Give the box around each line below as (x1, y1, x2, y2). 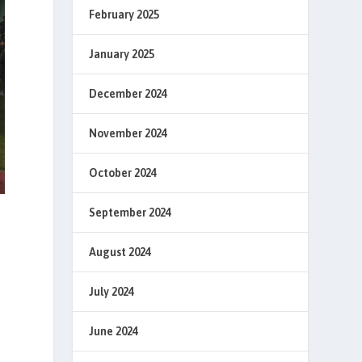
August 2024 (89, 246, 152, 259)
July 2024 (89, 285, 135, 298)
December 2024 (89, 87, 168, 100)
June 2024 (89, 325, 139, 338)
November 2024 (89, 127, 168, 140)
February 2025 (89, 8, 160, 21)
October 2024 (89, 166, 158, 179)
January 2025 (89, 48, 155, 61)
